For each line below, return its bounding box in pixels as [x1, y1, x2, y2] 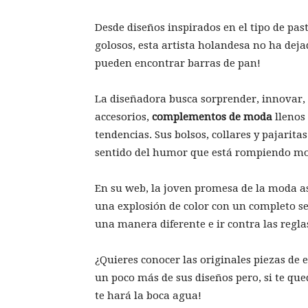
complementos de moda [152, 110, 272, 123]
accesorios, [95, 110, 152, 123]
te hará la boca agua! [95, 289, 201, 302]
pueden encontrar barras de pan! [95, 56, 261, 69]
